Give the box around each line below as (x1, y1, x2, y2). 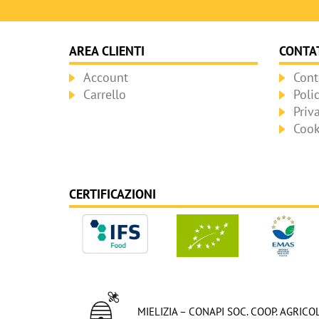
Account (83, 68, 128, 85)
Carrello (83, 85, 126, 103)
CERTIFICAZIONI (69, 186, 156, 203)
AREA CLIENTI (69, 43, 145, 60)
